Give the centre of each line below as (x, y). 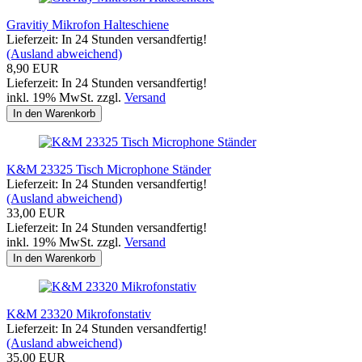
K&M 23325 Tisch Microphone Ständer (109, 169)
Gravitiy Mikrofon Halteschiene (88, 24)
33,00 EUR (36, 213)
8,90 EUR (33, 68)
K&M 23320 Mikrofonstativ (79, 314)
